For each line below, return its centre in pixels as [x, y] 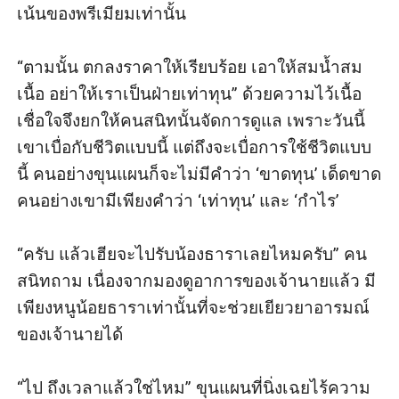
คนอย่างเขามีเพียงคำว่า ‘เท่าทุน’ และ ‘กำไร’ [178, 200]
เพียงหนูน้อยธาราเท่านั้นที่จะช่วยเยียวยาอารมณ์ [194, 307]
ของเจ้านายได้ [70, 334]
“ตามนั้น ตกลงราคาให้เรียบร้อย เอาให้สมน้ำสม [190, 67]
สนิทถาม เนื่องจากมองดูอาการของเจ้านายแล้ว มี [197, 281]
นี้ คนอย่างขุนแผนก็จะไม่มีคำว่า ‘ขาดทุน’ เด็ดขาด [199, 174]
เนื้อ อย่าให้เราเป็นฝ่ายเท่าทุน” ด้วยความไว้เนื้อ [190, 94]
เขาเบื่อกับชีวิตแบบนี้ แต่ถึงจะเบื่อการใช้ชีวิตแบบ [195, 147]
